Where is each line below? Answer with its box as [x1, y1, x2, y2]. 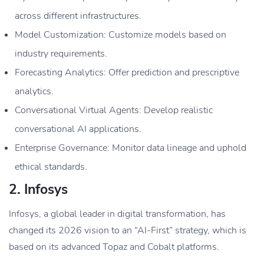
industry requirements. [15, 47, 107, 60]
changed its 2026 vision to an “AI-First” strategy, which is [9, 223, 246, 237]
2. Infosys [9, 180, 68, 199]
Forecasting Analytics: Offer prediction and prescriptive [15, 65, 239, 79]
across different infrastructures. [15, 9, 141, 22]
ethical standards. [15, 160, 87, 173]
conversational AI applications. [15, 122, 141, 136]
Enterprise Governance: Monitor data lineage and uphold [15, 141, 246, 154]
